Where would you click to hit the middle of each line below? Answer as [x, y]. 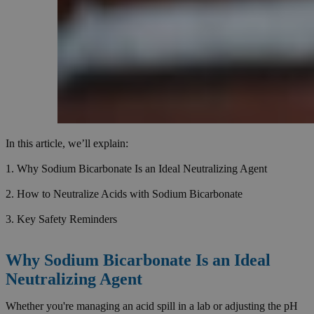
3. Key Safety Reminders [61, 219]
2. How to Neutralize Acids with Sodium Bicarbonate [124, 193]
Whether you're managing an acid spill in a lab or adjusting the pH [152, 306]
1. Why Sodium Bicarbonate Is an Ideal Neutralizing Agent [136, 168]
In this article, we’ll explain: [67, 143]
